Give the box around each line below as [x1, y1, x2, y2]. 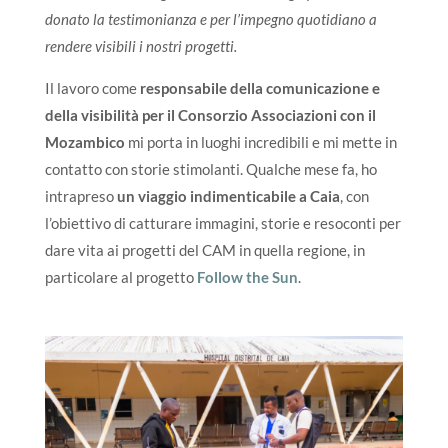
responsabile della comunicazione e [136, 78, 380, 97]
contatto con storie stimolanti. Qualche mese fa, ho [44, 159, 377, 178]
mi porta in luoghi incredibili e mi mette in [124, 132, 397, 151]
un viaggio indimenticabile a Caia [116, 186, 340, 205]
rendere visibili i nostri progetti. [44, 36, 237, 55]
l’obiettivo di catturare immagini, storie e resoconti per [44, 213, 401, 232]
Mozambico [44, 132, 125, 151]
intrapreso [44, 186, 117, 205]
